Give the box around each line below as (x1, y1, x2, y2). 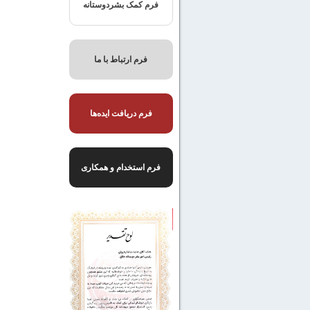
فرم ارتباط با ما (94, 55, 147, 64)
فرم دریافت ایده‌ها (89, 109, 152, 118)
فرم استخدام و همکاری (81, 163, 161, 172)
